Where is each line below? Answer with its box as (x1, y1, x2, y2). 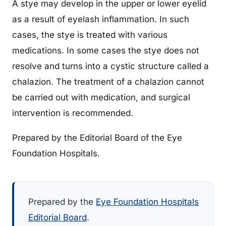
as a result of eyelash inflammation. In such (12, 14, 189, 24)
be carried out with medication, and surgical (12, 92, 190, 102)
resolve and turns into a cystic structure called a (12, 61, 209, 71)
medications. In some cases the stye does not (12, 45, 199, 55)
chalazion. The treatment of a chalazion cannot (12, 76, 204, 87)
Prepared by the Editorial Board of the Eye (12, 133, 182, 143)
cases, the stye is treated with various (12, 29, 167, 40)
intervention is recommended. (12, 107, 133, 118)
